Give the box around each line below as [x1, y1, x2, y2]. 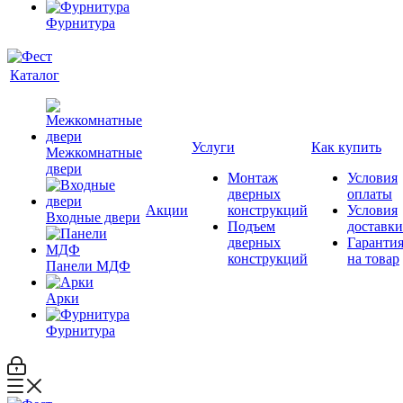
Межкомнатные [46, 145, 142, 160]
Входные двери [46, 210, 140, 225]
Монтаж [228, 170, 278, 185]
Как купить [311, 139, 381, 155]
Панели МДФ [46, 258, 130, 273]
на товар [347, 251, 399, 266]
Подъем [228, 219, 275, 234]
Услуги [192, 139, 235, 155]
